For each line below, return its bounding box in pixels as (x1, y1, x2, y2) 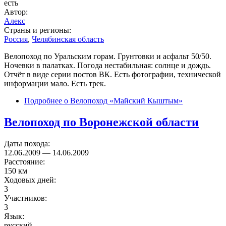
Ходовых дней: (4, 175, 58, 184)
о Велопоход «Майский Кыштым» (62, 96, 183, 105)
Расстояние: (4, 157, 47, 166)
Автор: (4, 7, 30, 16)
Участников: (4, 193, 49, 202)
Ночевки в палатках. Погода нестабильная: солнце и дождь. (4, 61, 211, 70)
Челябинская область (32, 34, 104, 43)
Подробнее (24, 96, 62, 105)
